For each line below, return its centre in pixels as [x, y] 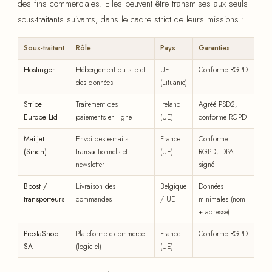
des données [94, 82]
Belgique [173, 186]
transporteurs [44, 199]
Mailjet [34, 139]
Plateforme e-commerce [110, 233]
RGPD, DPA [216, 151]
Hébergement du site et [110, 70]
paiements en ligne [104, 117]
